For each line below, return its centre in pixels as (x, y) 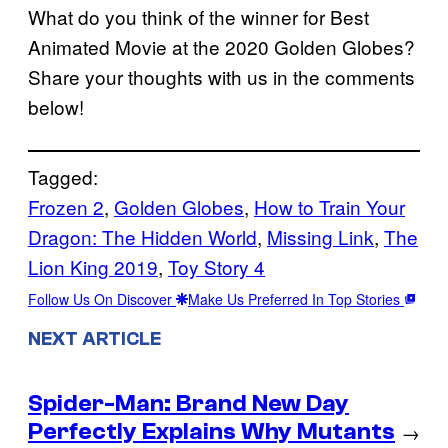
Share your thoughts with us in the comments (221, 76)
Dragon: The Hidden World (142, 236)
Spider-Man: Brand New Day (188, 403)
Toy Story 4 (216, 266)
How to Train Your (329, 206)
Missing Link (320, 236)
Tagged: (63, 176)
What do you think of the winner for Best (198, 16)
